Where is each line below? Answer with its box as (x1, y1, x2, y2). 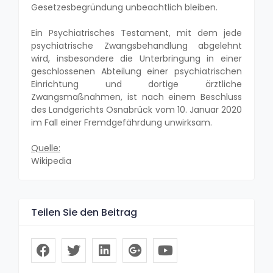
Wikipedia (31, 154, 71, 167)
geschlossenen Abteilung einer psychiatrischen (31, 65, 242, 77)
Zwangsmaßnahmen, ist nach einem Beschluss (31, 90, 242, 103)
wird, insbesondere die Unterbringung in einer (31, 52, 242, 65)
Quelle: (31, 141, 60, 154)
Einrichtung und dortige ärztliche (31, 77, 242, 90)
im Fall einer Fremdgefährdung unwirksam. (31, 116, 212, 129)
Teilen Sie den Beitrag (31, 205, 137, 219)
